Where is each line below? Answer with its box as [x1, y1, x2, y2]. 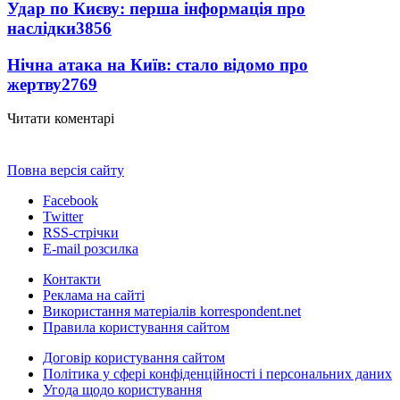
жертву [7, 74, 62, 94]
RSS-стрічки [43, 225, 119, 241]
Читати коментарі [7, 111, 114, 127]
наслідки [7, 18, 76, 37]
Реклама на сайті [43, 287, 145, 304]
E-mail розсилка [43, 241, 138, 257]
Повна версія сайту [7, 162, 124, 179]
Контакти [43, 271, 101, 287]
